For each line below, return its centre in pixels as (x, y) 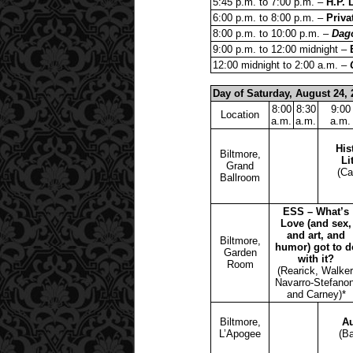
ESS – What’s (316, 211)
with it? (316, 258)
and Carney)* (316, 294)
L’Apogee (240, 333)
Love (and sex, (316, 223)
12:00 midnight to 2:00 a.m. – (281, 65)
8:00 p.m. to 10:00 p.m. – (272, 33)
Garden (240, 252)
